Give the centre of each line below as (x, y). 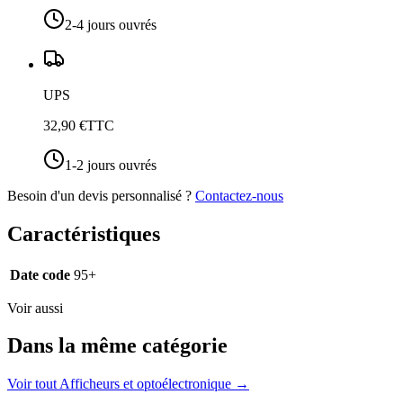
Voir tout (33, 384)
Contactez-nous (239, 195)
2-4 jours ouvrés (111, 24)
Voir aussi (35, 308)
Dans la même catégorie (117, 346)
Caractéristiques (84, 233)
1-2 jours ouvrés (111, 165)
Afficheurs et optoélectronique (145, 384)
